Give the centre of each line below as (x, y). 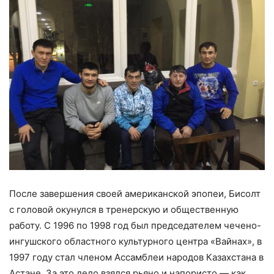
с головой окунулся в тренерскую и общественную (124, 210)
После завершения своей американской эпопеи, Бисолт (135, 194)
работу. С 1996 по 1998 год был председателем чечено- (135, 226)
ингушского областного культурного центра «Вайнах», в (135, 242)
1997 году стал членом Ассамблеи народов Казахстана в (136, 257)
